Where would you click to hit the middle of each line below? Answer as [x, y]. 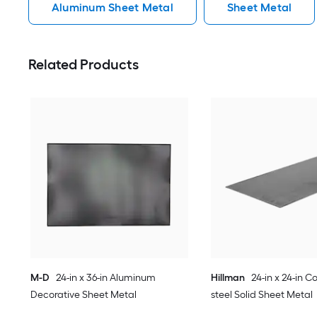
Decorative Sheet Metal [84, 295]
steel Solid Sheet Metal [261, 295]
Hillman [227, 278]
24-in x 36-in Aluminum [106, 278]
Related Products [83, 65]
